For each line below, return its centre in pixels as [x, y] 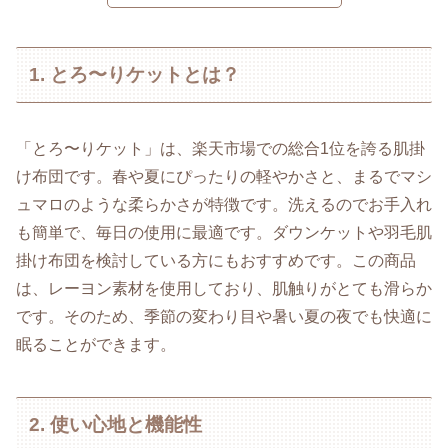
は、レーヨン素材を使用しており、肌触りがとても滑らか [224, 288]
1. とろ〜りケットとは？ [135, 74]
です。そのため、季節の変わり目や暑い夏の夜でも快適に [224, 316]
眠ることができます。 [96, 344]
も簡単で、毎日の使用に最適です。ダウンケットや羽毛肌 [224, 232]
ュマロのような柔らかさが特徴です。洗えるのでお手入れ [224, 204]
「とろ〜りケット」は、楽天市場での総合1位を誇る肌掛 [220, 148]
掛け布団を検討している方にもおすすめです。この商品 [216, 260]
